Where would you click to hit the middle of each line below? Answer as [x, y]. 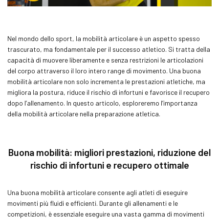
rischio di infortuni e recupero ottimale [109, 165]
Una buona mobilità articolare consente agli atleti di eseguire [98, 192]
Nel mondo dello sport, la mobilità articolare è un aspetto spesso [104, 38]
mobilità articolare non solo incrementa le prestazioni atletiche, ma [106, 81]
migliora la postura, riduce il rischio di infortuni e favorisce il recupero [109, 92]
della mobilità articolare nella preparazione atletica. [84, 113]
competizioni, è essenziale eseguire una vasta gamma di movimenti [106, 214]
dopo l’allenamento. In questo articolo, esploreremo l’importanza [102, 103]
